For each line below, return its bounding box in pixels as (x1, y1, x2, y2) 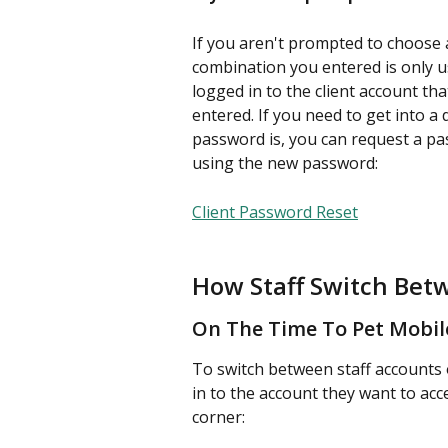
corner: (192, 405, 245, 428)
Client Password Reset (192, 200, 358, 223)
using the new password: (192, 152, 378, 175)
